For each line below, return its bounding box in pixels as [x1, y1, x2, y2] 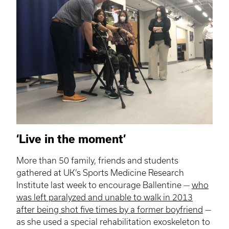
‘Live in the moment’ [16, 133, 126, 146]
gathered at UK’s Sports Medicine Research [16, 168, 184, 178]
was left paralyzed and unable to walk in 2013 [16, 193, 193, 202]
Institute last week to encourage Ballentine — [16, 180, 192, 190]
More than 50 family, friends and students [16, 156, 178, 166]
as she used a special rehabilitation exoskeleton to [16, 217, 210, 227]
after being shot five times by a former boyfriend [16, 205, 203, 215]
